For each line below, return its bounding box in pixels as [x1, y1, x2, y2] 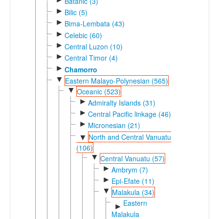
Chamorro [64, 64, 97, 74]
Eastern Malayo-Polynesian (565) [65, 75, 168, 86]
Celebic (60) [64, 30, 102, 40]
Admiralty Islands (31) [88, 97, 155, 108]
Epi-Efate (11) [111, 175, 154, 186]
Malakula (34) [111, 187, 154, 197]
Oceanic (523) [76, 87, 121, 97]
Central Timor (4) [64, 53, 118, 63]
